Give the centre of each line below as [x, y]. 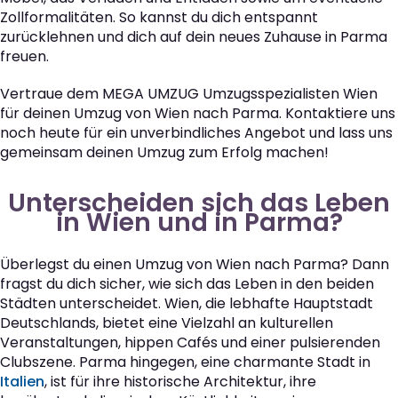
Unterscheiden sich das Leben [199, 203]
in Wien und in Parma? [199, 223]
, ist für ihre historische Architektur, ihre [180, 382]
